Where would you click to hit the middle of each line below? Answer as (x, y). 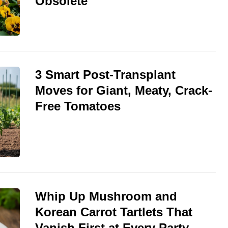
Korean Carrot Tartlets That (114, 212)
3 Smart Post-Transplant (105, 75)
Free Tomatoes (78, 106)
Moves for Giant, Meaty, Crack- (124, 91)
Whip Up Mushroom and (106, 196)
